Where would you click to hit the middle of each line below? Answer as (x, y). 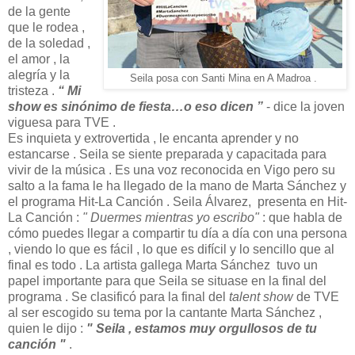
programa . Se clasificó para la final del (118, 296)
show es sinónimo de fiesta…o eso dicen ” (136, 106)
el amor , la (39, 59)
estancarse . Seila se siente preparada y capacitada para (167, 154)
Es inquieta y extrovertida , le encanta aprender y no (153, 138)
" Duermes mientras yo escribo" (171, 217)
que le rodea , (46, 27)
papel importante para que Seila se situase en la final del (167, 281)
